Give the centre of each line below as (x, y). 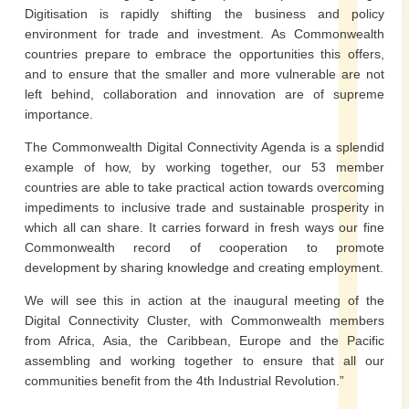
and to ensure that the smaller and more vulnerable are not (204, 74)
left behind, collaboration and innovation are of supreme (204, 94)
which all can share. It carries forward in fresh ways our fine (204, 227)
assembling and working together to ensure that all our (204, 361)
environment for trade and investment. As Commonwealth (204, 34)
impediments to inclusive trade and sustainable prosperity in (204, 207)
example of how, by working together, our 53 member (204, 167)
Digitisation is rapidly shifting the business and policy (204, 14)
